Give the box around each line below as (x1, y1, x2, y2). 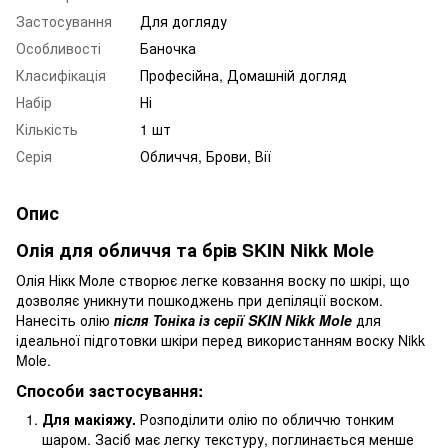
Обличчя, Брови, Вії (140, 146, 271, 167)
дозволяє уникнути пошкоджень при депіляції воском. (16, 289, 383, 310)
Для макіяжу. (42, 408, 136, 429)
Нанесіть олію (16, 309, 114, 330)
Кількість (16, 119, 78, 140)
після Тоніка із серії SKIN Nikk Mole (114, 309, 352, 330)
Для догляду (140, 11, 227, 32)
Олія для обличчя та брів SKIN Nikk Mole (16, 237, 374, 264)
